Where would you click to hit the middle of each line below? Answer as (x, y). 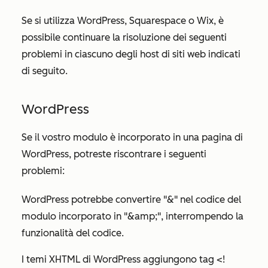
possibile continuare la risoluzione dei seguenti (124, 37)
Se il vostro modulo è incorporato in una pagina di (132, 137)
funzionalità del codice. (73, 233)
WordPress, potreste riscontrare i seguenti (114, 154)
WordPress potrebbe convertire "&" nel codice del (131, 199)
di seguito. (45, 71)
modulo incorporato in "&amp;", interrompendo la (133, 216)
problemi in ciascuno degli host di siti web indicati (131, 54)
